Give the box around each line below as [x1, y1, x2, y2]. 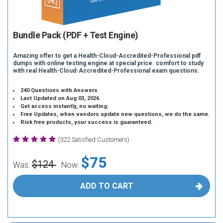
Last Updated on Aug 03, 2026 [20, 95, 100, 102]
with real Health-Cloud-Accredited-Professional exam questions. [13, 67, 200, 74]
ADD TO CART [80, 181, 133, 191]
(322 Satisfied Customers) [58, 136, 129, 143]
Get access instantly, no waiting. [20, 103, 109, 110]
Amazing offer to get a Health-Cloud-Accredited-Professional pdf [13, 52, 201, 59]
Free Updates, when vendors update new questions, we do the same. [20, 111, 210, 117]
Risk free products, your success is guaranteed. [20, 119, 153, 125]
